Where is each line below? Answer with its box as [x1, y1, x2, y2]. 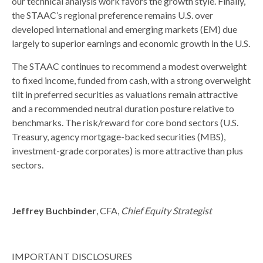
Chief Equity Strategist [121, 204, 212, 216]
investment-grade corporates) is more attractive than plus [12, 144, 243, 156]
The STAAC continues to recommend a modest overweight [12, 60, 247, 72]
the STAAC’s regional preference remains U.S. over [12, 9, 213, 21]
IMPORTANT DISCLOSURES [12, 250, 132, 262]
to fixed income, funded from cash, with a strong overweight [12, 74, 251, 86]
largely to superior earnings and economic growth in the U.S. [12, 37, 250, 49]
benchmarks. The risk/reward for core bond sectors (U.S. [12, 116, 238, 128]
